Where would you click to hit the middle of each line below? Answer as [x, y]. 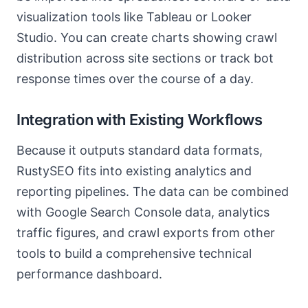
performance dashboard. [89, 274]
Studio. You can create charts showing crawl [147, 37]
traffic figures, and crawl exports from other [146, 233]
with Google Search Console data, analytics [143, 212]
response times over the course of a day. [135, 79]
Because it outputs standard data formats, [140, 150]
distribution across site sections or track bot [145, 58]
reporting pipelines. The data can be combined [153, 191]
